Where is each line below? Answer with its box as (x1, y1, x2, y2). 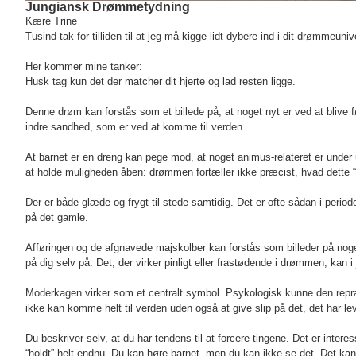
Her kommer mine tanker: (25, 60, 142, 73)
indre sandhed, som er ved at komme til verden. (25, 121, 246, 133)
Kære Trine (25, 15, 77, 28)
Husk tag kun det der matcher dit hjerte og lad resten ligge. (25, 75, 296, 88)
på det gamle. (25, 211, 88, 224)
